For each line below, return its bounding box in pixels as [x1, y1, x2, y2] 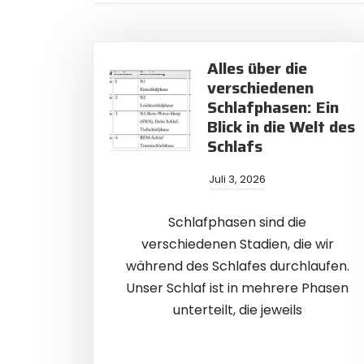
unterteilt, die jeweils [172, 301, 302, 319]
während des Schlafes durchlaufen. [125, 257, 349, 275]
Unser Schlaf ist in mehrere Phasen [126, 279, 349, 297]
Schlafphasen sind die [168, 213, 306, 232]
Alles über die [207, 55, 307, 81]
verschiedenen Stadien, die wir [141, 235, 334, 253]
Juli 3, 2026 [209, 171, 266, 187]
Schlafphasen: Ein [207, 94, 339, 120]
